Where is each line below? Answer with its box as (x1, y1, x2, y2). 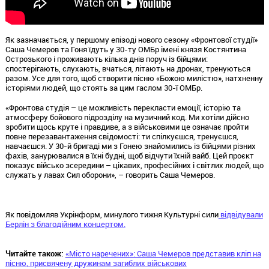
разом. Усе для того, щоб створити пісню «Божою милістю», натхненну (5, 73, 263, 84)
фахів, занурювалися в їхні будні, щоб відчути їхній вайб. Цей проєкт (5, 150, 254, 162)
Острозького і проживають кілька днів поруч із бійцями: (5, 53, 208, 65)
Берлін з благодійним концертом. (5, 218, 125, 229)
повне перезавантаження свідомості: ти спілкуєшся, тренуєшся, (5, 131, 238, 142)
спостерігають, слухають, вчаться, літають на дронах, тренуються (5, 63, 250, 74)
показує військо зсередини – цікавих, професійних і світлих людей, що (5, 160, 264, 171)
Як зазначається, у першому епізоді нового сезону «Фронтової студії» (5, 34, 258, 46)
